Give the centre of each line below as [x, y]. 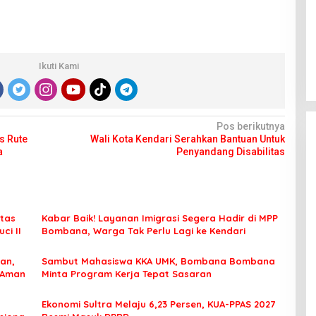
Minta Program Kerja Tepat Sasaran [126, 274]
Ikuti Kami [59, 66]
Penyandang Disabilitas [230, 152]
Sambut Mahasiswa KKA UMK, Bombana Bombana [158, 261]
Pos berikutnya [250, 126]
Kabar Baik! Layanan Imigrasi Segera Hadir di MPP [159, 218]
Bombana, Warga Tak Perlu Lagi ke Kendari [143, 231]
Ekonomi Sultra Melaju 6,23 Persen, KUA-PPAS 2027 [158, 304]
